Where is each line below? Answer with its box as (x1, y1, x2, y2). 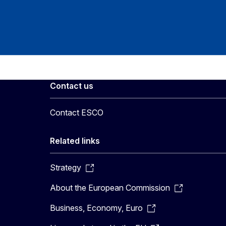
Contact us (49, 81, 93, 91)
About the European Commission (49, 183, 170, 193)
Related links (49, 136, 100, 146)
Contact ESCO (49, 107, 103, 118)
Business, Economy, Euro (49, 203, 143, 213)
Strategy (49, 162, 81, 173)
